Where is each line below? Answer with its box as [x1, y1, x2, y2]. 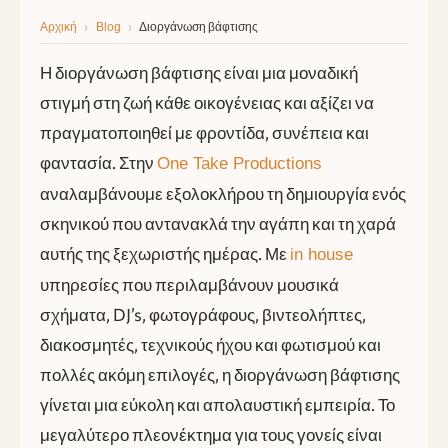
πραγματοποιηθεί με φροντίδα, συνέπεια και [40, 122, 369, 144]
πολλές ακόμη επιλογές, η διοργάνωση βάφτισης [40, 364, 400, 386]
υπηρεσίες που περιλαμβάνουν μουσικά [40, 274, 339, 296]
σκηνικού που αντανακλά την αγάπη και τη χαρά [40, 213, 396, 235]
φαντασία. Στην [40, 152, 157, 174]
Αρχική [40, 19, 77, 33]
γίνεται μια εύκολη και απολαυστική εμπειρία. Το [40, 394, 395, 416]
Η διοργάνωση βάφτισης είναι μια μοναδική [40, 62, 358, 84]
